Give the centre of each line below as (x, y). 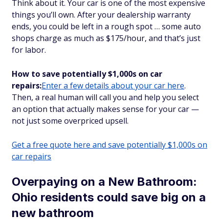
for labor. (29, 50)
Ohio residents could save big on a (109, 197)
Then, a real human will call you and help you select (105, 97)
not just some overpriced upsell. (70, 121)
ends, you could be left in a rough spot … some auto (106, 26)
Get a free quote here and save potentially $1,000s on (109, 145)
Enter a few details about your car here (113, 86)
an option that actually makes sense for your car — (105, 109)
